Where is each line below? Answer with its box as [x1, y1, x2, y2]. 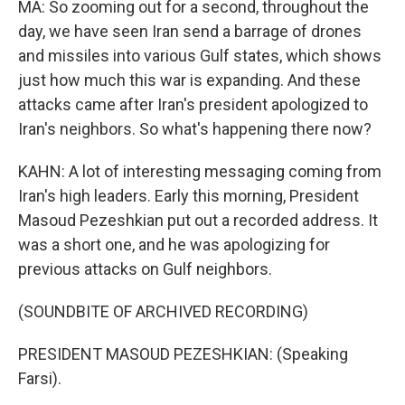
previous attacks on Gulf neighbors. [18, 259, 272, 278]
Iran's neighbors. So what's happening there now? [18, 118, 372, 138]
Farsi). [18, 368, 61, 388]
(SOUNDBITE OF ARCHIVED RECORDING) [18, 301, 308, 321]
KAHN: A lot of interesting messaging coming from [18, 161, 381, 181]
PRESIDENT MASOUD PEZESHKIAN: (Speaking [18, 344, 348, 363]
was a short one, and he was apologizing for [18, 234, 330, 254]
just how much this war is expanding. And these [18, 70, 361, 89]
